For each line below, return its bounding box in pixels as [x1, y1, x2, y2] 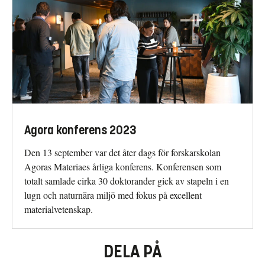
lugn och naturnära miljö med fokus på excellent [24, 188, 202, 201]
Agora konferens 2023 [24, 122, 136, 138]
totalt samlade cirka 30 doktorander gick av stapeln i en [24, 174, 229, 187]
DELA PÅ [104, 240, 161, 262]
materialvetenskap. [24, 202, 93, 215]
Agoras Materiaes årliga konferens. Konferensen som [24, 160, 221, 173]
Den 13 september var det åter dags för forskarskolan [24, 146, 221, 159]
